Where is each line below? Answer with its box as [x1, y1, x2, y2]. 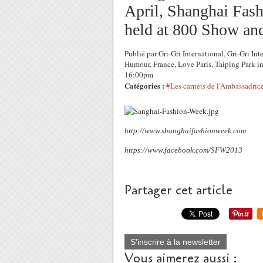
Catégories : [124, 80, 164, 91]
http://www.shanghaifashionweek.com [124, 126, 246, 135]
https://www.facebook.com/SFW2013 [124, 146, 242, 154]
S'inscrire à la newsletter [130, 237, 221, 247]
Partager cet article [124, 181, 232, 199]
